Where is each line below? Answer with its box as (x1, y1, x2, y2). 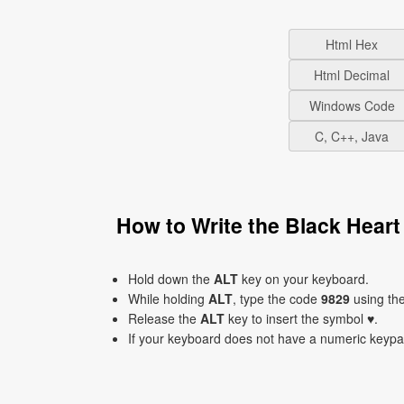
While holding (128, 289, 208, 308)
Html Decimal (314, 66, 390, 84)
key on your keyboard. (238, 270, 369, 288)
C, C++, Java (315, 127, 389, 145)
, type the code (233, 289, 321, 308)
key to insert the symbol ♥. (225, 309, 378, 327)
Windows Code (308, 96, 395, 115)
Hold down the (128, 270, 214, 288)
